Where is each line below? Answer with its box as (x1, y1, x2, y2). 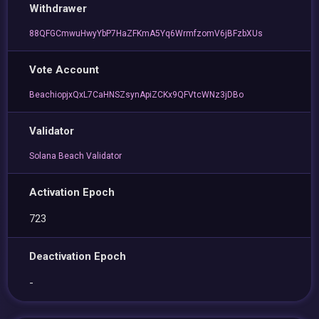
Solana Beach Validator (29, 151, 122, 161)
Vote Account (29, 63, 100, 76)
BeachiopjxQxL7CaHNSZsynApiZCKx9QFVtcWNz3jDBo (29, 90, 244, 100)
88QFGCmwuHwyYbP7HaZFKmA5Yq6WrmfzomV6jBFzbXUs (29, 28, 263, 38)
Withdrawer (29, 2, 88, 15)
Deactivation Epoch (29, 250, 127, 263)
